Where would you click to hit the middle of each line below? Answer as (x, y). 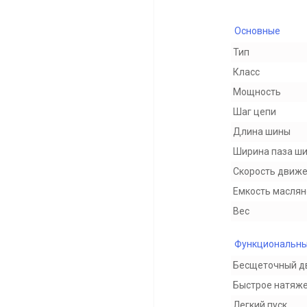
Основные (257, 31)
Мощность (257, 92)
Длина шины (262, 132)
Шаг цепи (255, 112)
